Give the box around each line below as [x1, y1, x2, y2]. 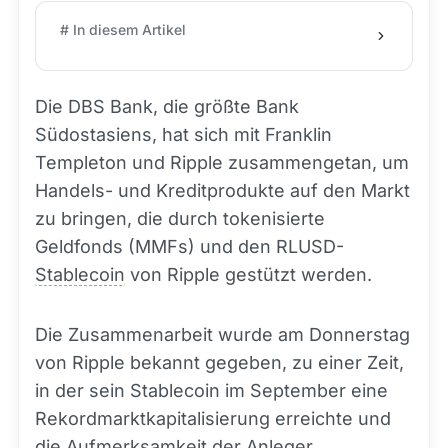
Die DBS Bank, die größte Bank [35, 96, 299, 117]
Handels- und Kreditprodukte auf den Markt [35, 180, 410, 201]
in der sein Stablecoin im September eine [35, 380, 388, 401]
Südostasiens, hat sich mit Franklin [35, 124, 332, 145]
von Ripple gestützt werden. [125, 264, 372, 285]
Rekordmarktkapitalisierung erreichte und [35, 408, 391, 429]
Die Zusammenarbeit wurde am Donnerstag [35, 324, 410, 345]
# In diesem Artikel [60, 21, 186, 38]
